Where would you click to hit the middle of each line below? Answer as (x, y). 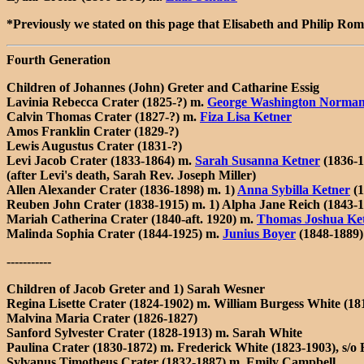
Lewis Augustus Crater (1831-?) (94, 145)
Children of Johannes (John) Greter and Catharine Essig (163, 87)
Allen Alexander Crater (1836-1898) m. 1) (122, 189)
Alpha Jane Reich (271, 204)
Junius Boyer (259, 233)
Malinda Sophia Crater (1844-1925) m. (115, 233)
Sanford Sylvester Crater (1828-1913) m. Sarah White (154, 332)
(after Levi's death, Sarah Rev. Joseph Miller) (131, 175)
